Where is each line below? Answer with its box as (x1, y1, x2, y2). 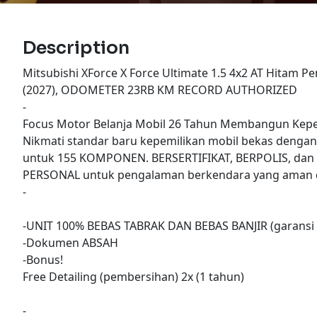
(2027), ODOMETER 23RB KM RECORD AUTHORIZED (23, 82, 297, 98)
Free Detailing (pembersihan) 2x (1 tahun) (23, 269, 244, 285)
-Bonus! (23, 252, 63, 268)
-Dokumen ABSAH (23, 235, 118, 251)
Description (23, 37, 129, 59)
